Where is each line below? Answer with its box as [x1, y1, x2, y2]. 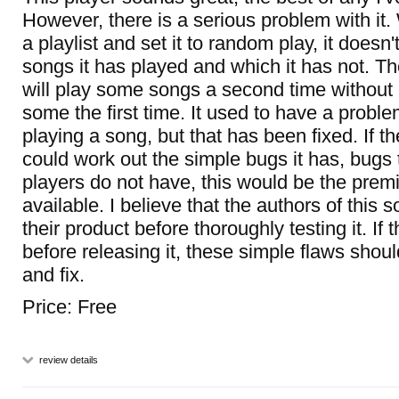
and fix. [22, 264, 85, 286]
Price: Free [22, 296, 117, 318]
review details [37, 354, 98, 365]
